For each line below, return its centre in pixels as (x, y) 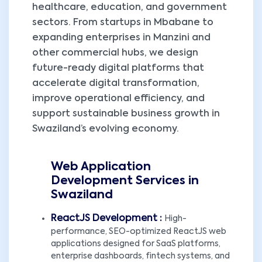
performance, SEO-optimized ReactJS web (139, 232)
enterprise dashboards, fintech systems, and (140, 256)
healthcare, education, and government (130, 8)
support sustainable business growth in (126, 114)
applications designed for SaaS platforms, (136, 244)
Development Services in (125, 181)
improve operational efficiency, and (118, 99)
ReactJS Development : (108, 219)
